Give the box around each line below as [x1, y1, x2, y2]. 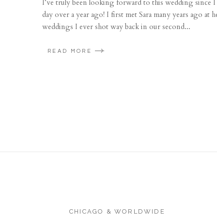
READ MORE [47, 48, 92, 54]
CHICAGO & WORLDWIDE [69, 208, 165, 216]
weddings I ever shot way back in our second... [42, 21, 190, 31]
